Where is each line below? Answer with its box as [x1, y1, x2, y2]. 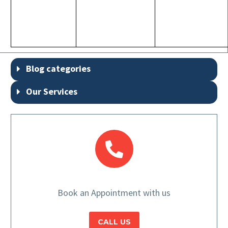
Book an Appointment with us [58, 187, 170, 199]
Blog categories [26, 63, 91, 75]
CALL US [97, 217, 131, 227]
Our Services [26, 85, 77, 98]
